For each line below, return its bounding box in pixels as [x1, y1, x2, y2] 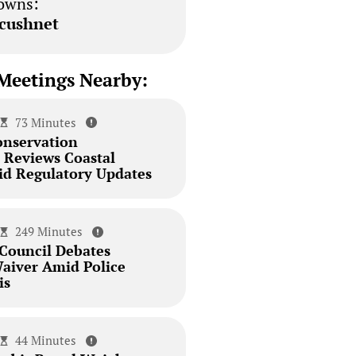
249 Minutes [15, 223, 83, 240]
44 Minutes [15, 332, 77, 349]
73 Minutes [15, 114, 77, 130]
